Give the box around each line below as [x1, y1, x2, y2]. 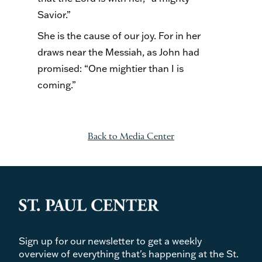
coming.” [37, 79, 76, 91]
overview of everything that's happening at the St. [19, 247, 239, 260]
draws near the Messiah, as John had [37, 46, 199, 58]
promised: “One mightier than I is [37, 63, 184, 75]
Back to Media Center [87, 132, 174, 142]
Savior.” [37, 9, 71, 21]
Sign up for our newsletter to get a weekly [19, 235, 202, 247]
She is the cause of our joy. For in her [37, 30, 201, 42]
